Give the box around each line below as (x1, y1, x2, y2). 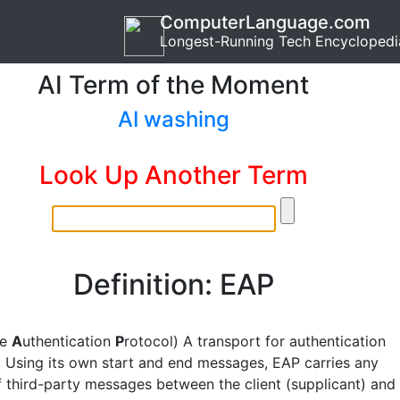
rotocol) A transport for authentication (124, 332, 386, 350)
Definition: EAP (72, 267, 274, 302)
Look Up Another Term (38, 160, 308, 190)
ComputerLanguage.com (160, 12, 371, 33)
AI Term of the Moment (37, 70, 309, 100)
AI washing (117, 106, 229, 132)
